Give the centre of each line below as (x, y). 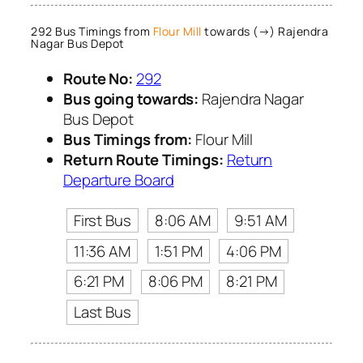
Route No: (98, 78)
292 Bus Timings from (92, 32)
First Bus (102, 220)
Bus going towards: (131, 98)
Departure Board (119, 179)
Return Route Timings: (143, 159)
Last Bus (102, 312)
